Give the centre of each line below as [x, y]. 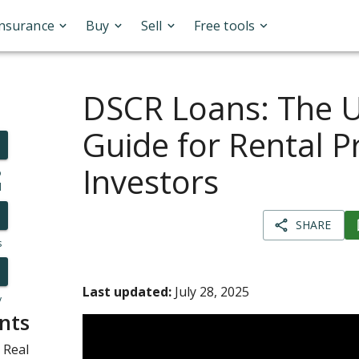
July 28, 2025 [211, 292]
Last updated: [127, 292]
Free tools [224, 26]
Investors [151, 182]
